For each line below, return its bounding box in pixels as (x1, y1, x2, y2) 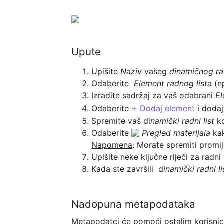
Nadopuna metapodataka (71, 197, 196, 210)
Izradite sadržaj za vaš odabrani (91, 90, 216, 101)
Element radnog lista (131, 78, 212, 89)
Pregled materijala (142, 128, 213, 138)
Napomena (91, 140, 133, 150)
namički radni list (150, 116, 215, 126)
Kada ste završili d (91, 164, 164, 174)
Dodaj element (137, 103, 195, 114)
